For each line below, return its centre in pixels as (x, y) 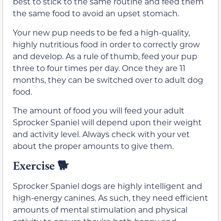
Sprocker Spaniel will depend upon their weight (107, 122)
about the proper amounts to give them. (93, 146)
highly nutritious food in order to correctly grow (106, 44)
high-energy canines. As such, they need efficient (110, 198)
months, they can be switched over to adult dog (108, 79)
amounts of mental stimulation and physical (100, 210)
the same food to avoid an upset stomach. (96, 13)
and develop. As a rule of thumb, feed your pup (105, 56)
